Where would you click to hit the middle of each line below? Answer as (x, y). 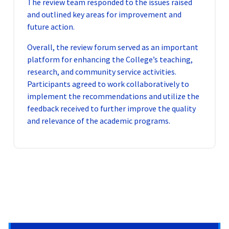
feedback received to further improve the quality (111, 109)
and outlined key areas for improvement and (104, 15)
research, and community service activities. (102, 72)
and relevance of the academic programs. (99, 121)
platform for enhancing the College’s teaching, (110, 60)
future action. (51, 27)
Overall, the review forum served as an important (113, 47)
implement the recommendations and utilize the (113, 96)
